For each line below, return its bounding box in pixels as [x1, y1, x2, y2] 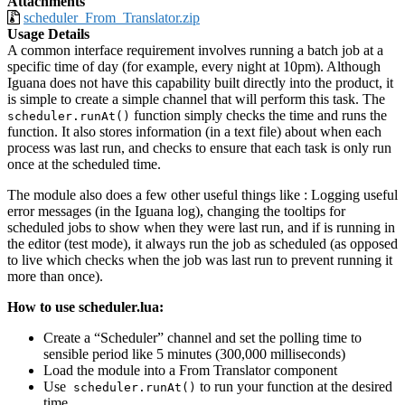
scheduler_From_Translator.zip [24, 10, 200, 26]
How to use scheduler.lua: [7, 299, 164, 316]
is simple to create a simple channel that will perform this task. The [7, 91, 385, 108]
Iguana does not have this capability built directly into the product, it [7, 75, 393, 91]
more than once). [7, 268, 103, 285]
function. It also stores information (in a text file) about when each [7, 124, 381, 140]
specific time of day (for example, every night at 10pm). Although [7, 59, 381, 75]
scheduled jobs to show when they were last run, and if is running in [7, 220, 395, 236]
